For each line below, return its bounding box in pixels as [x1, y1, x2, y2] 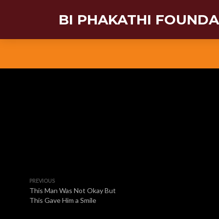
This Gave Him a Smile [29, 196, 96, 204]
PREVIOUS [29, 177, 55, 184]
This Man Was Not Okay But [29, 186, 116, 195]
